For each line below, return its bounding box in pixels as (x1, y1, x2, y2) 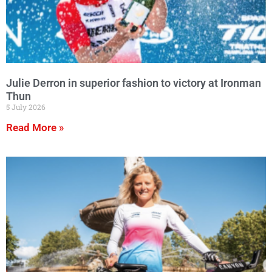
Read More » (6, 121, 64, 134)
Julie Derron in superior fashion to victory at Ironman (6, 76, 261, 89)
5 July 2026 (6, 102, 46, 112)
